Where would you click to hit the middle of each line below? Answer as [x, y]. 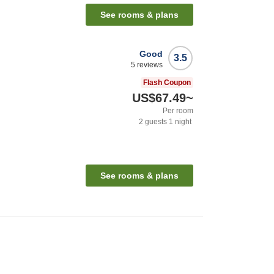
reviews [149, 65]
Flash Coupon [167, 82]
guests [155, 121]
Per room [178, 110]
